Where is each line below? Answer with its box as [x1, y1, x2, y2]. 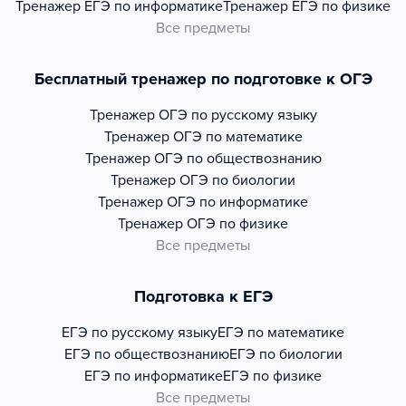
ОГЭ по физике [187, 215, 288, 234]
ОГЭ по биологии [179, 171, 295, 190]
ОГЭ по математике [172, 128, 303, 147]
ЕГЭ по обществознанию [63, 345, 229, 364]
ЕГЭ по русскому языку [62, 324, 217, 343]
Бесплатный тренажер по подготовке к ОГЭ [34, 69, 372, 90]
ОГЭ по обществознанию [153, 150, 322, 169]
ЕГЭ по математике [217, 324, 344, 343]
